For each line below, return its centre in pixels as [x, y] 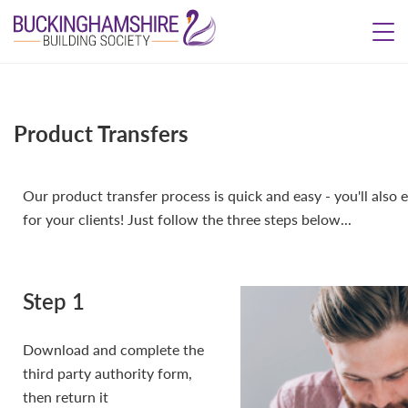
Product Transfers [101, 133]
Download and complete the [113, 349]
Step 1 [54, 301]
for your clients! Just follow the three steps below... [187, 219]
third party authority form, [107, 373]
